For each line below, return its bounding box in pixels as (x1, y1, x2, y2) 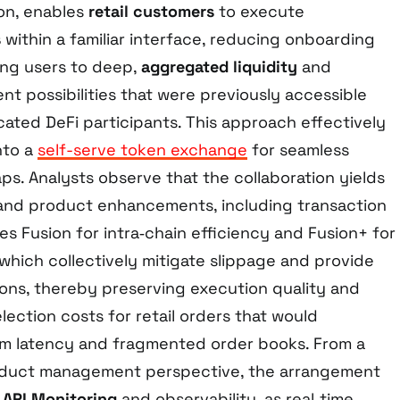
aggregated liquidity (141, 56, 297, 78)
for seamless (247, 139, 349, 161)
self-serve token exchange (37, 139, 247, 161)
